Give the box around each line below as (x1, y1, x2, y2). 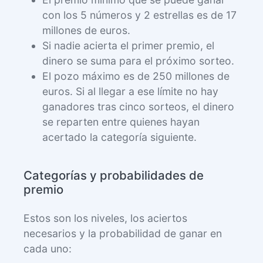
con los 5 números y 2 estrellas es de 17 (42, 9, 237, 22)
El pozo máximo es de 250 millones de (42, 70, 230, 83)
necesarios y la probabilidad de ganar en (23, 227, 222, 240)
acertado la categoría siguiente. (42, 131, 197, 144)
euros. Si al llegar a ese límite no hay (42, 85, 218, 98)
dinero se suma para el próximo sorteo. (42, 55, 234, 68)
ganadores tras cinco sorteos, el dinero (42, 100, 234, 113)
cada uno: (23, 242, 72, 255)
